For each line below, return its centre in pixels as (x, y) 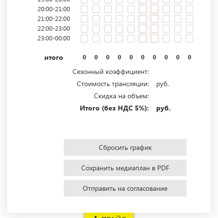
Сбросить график (125, 147)
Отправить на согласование (125, 188)
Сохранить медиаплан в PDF (125, 168)
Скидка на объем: (121, 96)
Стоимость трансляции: (113, 84)
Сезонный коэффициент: (111, 72)
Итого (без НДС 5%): (114, 108)
